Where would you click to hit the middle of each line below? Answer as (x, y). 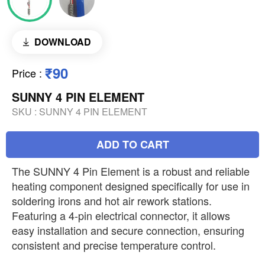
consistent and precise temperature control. (114, 245)
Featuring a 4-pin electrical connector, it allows (121, 215)
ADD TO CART (132, 144)
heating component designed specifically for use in (131, 185)
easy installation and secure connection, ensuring (128, 230)
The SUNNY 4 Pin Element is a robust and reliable (131, 171)
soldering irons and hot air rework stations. (112, 200)
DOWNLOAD (62, 41)
